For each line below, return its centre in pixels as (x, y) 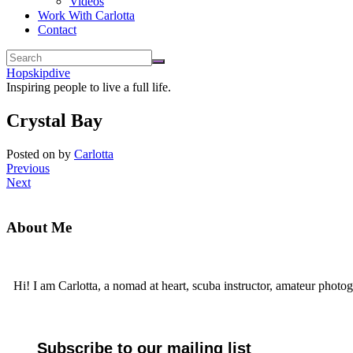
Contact (57, 30)
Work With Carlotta (86, 15)
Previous (28, 168)
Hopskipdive (38, 73)
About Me (39, 227)
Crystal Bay (54, 120)
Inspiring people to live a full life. (89, 87)
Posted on (32, 154)
